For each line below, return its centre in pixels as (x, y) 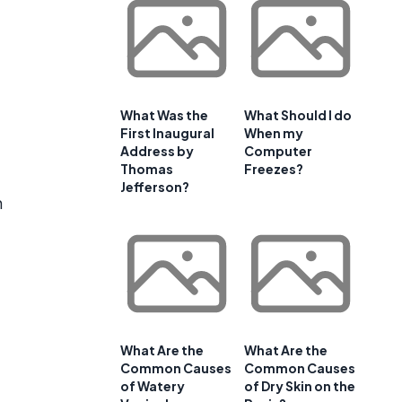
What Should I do (298, 115)
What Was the (164, 115)
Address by (157, 151)
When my (274, 133)
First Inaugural (167, 133)
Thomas (147, 169)
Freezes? (274, 169)
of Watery (153, 386)
